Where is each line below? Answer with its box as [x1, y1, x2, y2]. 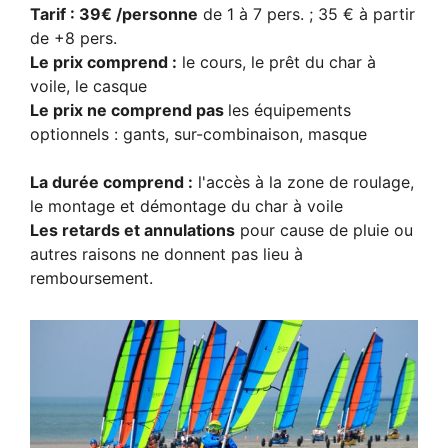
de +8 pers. [30, 28, 117, 48]
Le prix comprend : [30, 52, 177, 72]
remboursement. [30, 268, 153, 288]
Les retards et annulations [30, 220, 235, 240]
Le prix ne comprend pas [30, 100, 228, 120]
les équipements [228, 100, 351, 120]
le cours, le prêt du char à [177, 52, 376, 72]
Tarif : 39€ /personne [30, 4, 198, 24]
